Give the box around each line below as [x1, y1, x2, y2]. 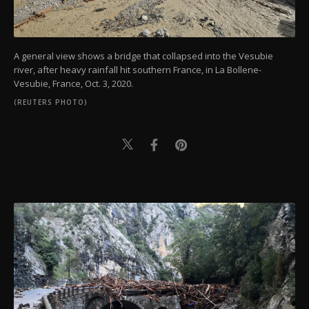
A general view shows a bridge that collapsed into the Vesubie [14, 49, 273, 62]
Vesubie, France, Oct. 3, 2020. [14, 77, 133, 90]
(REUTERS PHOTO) [14, 97, 88, 107]
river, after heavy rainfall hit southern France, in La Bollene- [14, 63, 261, 76]
